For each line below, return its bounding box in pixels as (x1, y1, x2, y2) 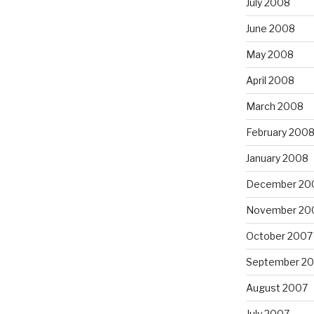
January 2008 (245, 151, 308, 164)
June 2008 (245, 22, 295, 34)
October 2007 (245, 229, 313, 242)
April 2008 (245, 74, 294, 86)
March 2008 (245, 100, 303, 112)
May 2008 (245, 48, 294, 60)
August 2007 (245, 281, 308, 294)
